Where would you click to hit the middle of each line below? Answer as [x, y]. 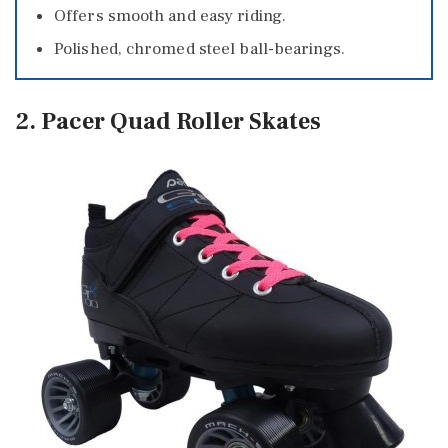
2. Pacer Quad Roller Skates [168, 122]
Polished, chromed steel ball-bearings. [199, 48]
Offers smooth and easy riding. [170, 15]
